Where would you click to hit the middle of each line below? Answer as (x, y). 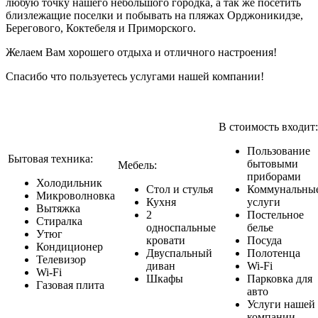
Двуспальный (179, 253)
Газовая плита (70, 285)
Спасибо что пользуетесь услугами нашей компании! (135, 76)
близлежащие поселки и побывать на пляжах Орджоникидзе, (154, 15)
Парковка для (280, 279)
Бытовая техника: (50, 159)
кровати (166, 240)
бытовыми (273, 164)
